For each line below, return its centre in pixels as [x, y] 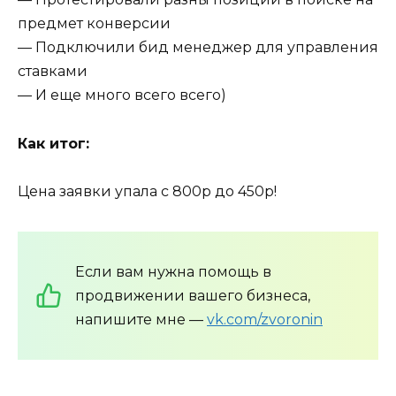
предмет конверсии [94, 24]
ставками [53, 72]
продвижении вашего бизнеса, [193, 295]
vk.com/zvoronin [265, 319]
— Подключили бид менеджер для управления [198, 48]
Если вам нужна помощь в [173, 271]
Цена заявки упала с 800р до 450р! [147, 191]
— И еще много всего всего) [122, 95]
